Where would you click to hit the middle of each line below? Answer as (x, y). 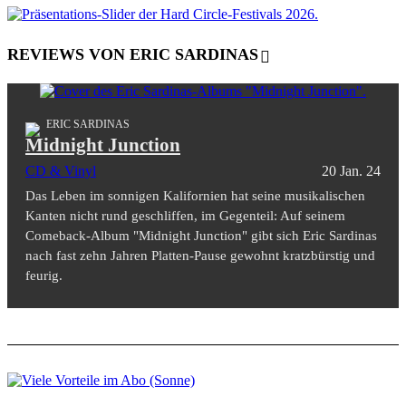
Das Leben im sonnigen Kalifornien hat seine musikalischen (195, 195)
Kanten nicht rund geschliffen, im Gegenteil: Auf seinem (185, 215)
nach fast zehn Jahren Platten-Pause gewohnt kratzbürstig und (200, 255)
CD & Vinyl (61, 170)
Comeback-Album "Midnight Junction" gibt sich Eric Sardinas (201, 235)
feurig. (44, 275)
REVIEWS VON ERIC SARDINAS (133, 54)
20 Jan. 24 (351, 170)
